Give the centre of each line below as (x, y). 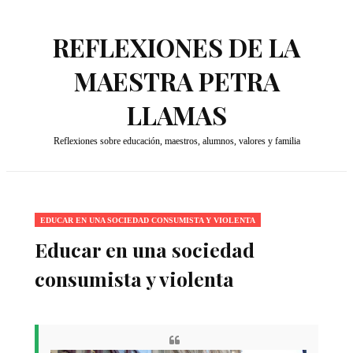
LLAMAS (176, 115)
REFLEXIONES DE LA (176, 47)
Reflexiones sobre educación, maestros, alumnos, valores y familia (176, 141)
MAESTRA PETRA (176, 81)
